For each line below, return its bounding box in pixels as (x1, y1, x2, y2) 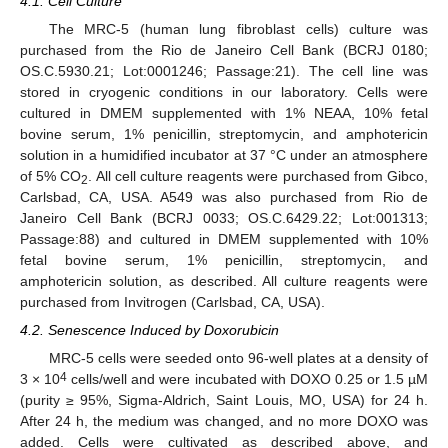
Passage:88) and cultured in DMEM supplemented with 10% (20, 231, 428, 248)
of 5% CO (20, 168, 82, 185)
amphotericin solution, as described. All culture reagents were (20, 273, 428, 290)
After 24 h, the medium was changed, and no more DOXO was (20, 413, 428, 430)
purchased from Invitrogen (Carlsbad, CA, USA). (20, 294, 325, 311)
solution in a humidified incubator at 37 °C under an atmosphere (20, 147, 428, 164)
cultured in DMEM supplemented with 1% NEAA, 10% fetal (20, 105, 428, 122)
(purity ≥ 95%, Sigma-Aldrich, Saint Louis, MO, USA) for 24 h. (20, 392, 428, 409)
